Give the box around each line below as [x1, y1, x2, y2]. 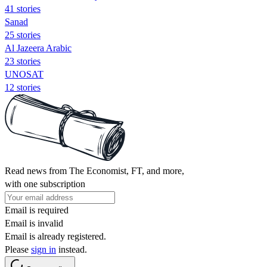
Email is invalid [5, 218, 63, 228]
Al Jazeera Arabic [5, 42, 72, 53]
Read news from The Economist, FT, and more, [5, 165, 184, 176]
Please [5, 244, 31, 254]
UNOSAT [5, 69, 44, 79]
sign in [31, 244, 56, 254]
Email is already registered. [5, 231, 106, 241]
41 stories [5, 3, 41, 14]
